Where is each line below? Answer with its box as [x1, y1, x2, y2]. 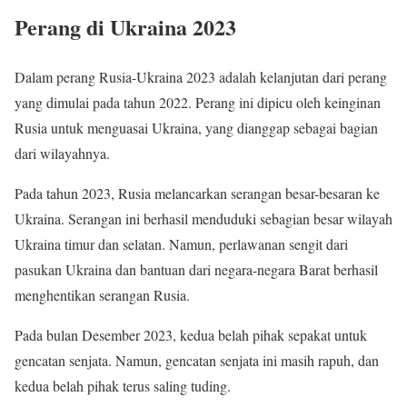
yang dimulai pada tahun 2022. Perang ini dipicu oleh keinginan [15, 92, 381, 112]
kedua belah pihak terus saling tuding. [15, 375, 231, 395]
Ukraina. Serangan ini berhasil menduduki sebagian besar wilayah [15, 208, 392, 228]
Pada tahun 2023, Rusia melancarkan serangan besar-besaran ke [15, 183, 380, 203]
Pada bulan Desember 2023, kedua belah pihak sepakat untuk [15, 324, 367, 344]
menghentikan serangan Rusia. [15, 284, 190, 304]
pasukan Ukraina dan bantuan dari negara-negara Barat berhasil [15, 259, 378, 279]
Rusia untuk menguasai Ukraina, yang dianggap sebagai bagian [15, 117, 378, 137]
